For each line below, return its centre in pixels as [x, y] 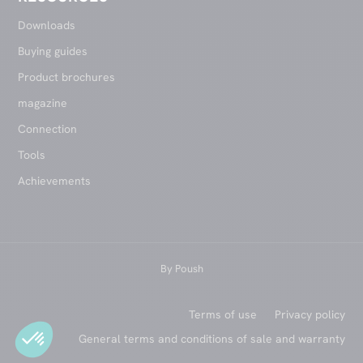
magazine [43, 103]
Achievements [55, 181]
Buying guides [53, 51]
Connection [48, 129]
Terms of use [222, 315]
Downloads [47, 26]
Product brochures [67, 77]
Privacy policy [310, 315]
